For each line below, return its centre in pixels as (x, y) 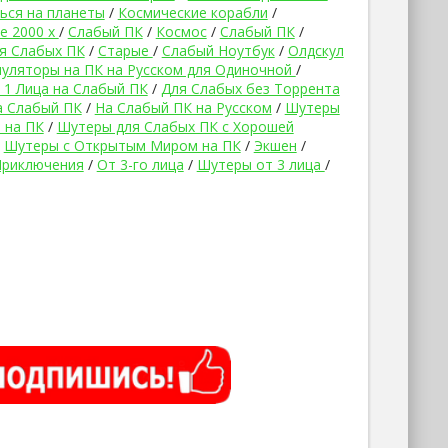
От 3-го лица (140, 164)
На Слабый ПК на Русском (183, 107)
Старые (125, 50)
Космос (181, 31)
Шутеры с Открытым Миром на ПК (122, 145)
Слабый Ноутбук (218, 50)
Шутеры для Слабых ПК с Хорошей (175, 126)
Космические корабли (192, 12)
